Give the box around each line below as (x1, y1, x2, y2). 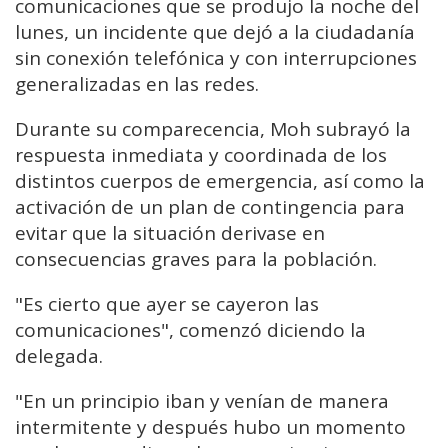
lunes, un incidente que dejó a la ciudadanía (15, 18, 415, 45)
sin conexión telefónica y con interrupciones (15, 44, 417, 71)
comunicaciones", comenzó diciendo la (15, 316, 366, 343)
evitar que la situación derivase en (15, 219, 325, 246)
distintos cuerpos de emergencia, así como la (15, 167, 425, 194)
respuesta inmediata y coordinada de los (15, 141, 387, 168)
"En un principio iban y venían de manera (15, 387, 389, 414)
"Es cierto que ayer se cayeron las (15, 290, 319, 317)
